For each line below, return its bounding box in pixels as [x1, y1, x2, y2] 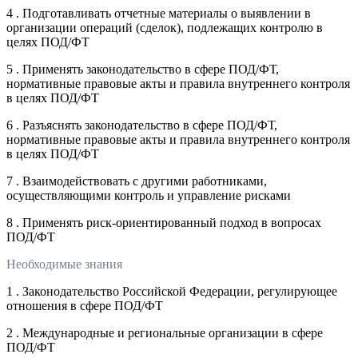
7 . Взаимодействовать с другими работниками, [6, 173, 267, 188]
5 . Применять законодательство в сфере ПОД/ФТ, [6, 62, 279, 76]
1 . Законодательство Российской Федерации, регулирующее [6, 284, 337, 298]
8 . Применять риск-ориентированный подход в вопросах [6, 215, 321, 229]
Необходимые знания [6, 257, 122, 271]
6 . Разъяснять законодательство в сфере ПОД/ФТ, [6, 117, 277, 132]
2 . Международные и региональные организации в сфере [6, 325, 323, 340]
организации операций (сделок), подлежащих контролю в [6, 20, 323, 34]
